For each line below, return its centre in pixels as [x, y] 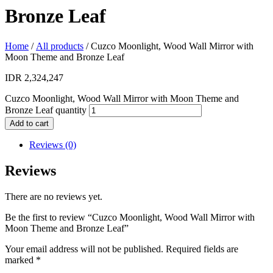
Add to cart [29, 123]
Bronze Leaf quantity [46, 110]
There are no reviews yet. [54, 196]
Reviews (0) [53, 144]
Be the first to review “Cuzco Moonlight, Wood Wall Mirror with [130, 217]
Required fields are [202, 249]
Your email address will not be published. [84, 249]
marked [20, 260]
